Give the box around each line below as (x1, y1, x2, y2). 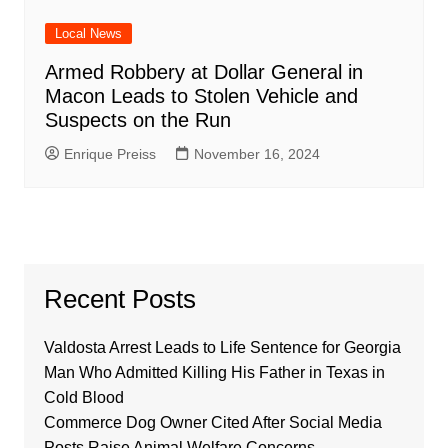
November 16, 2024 (193, 145, 320, 162)
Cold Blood (43, 388, 124, 406)
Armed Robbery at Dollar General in (44, 60, 363, 83)
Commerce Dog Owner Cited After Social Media (43, 413, 382, 431)
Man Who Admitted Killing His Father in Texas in (43, 363, 385, 381)
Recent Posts (43, 283, 196, 314)
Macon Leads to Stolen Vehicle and (44, 84, 358, 107)
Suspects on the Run (44, 108, 231, 131)
